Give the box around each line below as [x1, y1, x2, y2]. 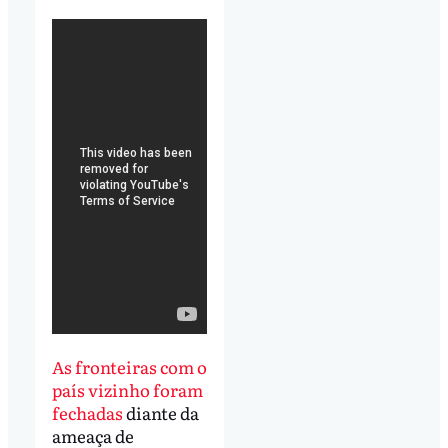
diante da [122, 400, 199, 426]
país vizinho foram [51, 377, 203, 403]
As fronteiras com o [51, 354, 207, 380]
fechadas [51, 400, 123, 426]
